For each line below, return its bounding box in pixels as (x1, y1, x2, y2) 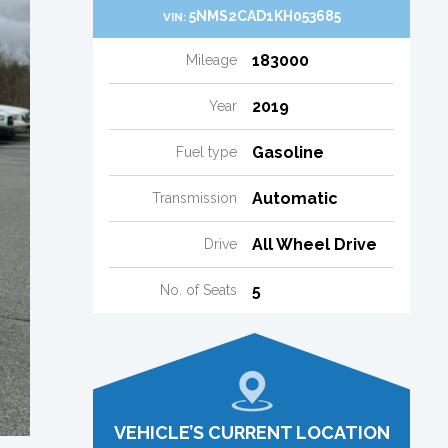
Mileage (185, 51, 237, 68)
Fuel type (175, 143, 237, 160)
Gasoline (251, 142, 324, 162)
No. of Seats (159, 281, 237, 298)
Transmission (151, 189, 237, 206)
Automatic (251, 188, 338, 208)
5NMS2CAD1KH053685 (188, 7, 341, 24)
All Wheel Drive (251, 234, 377, 254)
